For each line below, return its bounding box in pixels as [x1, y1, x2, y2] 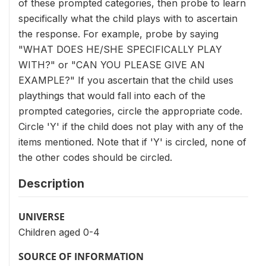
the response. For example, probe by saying [18, 28, 218, 40]
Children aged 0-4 [18, 226, 100, 238]
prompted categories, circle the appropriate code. [18, 105, 242, 117]
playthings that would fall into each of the [18, 90, 205, 102]
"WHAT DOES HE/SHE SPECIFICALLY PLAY [18, 43, 222, 55]
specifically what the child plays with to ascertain [18, 12, 237, 24]
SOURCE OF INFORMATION [18, 250, 144, 263]
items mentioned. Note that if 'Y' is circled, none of [18, 136, 246, 148]
